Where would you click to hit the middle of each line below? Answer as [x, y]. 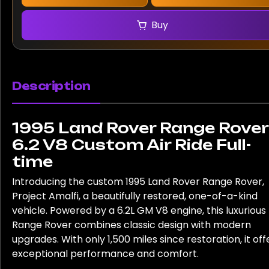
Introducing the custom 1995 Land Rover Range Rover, [138, 182]
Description [51, 86]
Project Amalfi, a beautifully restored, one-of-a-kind [135, 196]
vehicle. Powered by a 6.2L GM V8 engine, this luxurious [139, 211]
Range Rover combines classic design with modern [131, 225]
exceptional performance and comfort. [105, 254]
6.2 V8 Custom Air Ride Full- [131, 145]
